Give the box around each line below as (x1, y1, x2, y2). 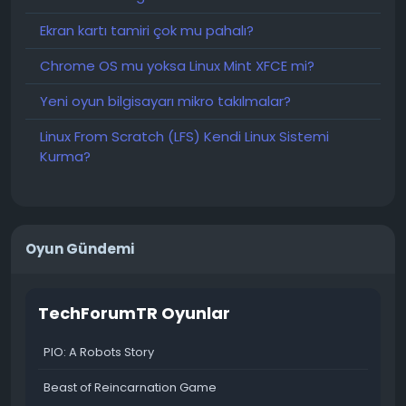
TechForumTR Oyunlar (38, 302, 230, 324)
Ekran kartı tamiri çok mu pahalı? (40, 21, 254, 40)
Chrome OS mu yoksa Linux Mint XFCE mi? (40, 56, 314, 75)
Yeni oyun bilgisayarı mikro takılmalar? (40, 92, 291, 111)
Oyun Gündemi (25, 239, 134, 258)
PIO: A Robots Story (43, 343, 154, 361)
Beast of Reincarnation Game (43, 379, 217, 396)
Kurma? (40, 147, 91, 166)
